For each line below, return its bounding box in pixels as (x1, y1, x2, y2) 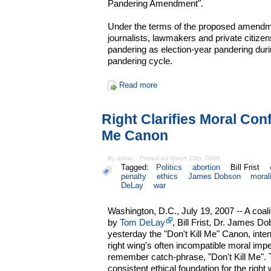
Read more (119, 80, 157, 90)
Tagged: (121, 162, 154, 172)
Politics (156, 162, 183, 172)
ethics (156, 171, 178, 181)
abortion (192, 162, 221, 172)
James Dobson (188, 171, 241, 181)
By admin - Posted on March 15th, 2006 (108, 154, 220, 162)
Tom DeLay (120, 217, 166, 228)
